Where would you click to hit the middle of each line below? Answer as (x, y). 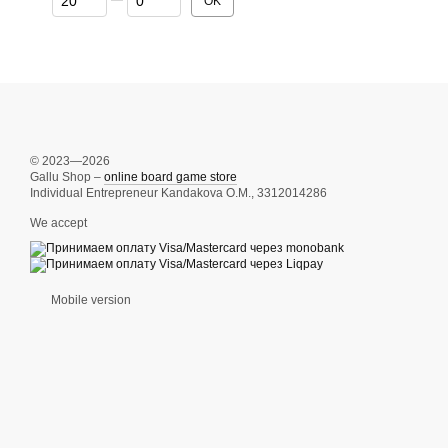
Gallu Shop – (67, 177)
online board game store (170, 177)
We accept (58, 223)
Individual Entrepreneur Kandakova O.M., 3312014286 (178, 193)
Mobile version (89, 300)
